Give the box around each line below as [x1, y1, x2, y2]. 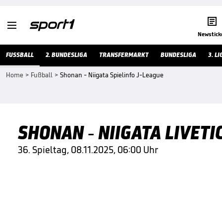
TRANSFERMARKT [99, 51, 149, 59]
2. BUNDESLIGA [46, 51, 87, 59]
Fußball [31, 71, 53, 79]
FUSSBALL [6, 51, 34, 59]
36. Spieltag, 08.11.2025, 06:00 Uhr [18, 144, 158, 156]
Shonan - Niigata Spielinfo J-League [60, 71, 164, 79]
